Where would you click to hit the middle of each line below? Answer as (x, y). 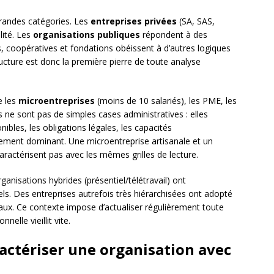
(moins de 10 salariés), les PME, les (166, 101)
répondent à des (174, 35)
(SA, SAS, (196, 21)
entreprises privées (134, 21)
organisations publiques (87, 35)
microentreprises (57, 101)
